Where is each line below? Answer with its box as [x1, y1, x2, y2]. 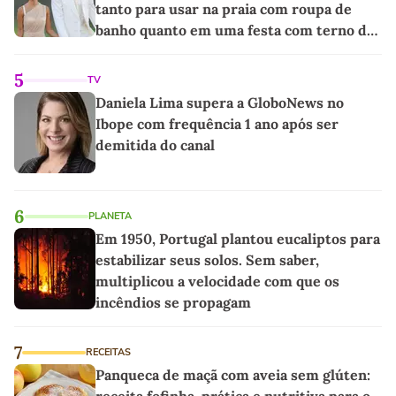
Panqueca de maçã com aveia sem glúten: [95, 365, 370, 384]
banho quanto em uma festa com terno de [95, 20, 375, 39]
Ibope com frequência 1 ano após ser [95, 114, 339, 133]
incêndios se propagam [95, 293, 251, 311]
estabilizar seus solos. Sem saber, [95, 250, 319, 269]
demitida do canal [95, 135, 215, 154]
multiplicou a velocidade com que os [95, 271, 339, 290]
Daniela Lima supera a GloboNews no [95, 93, 344, 111]
